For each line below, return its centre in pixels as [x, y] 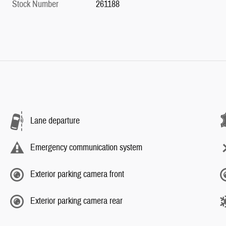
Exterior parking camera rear [76, 201]
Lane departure [55, 121]
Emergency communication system [86, 148]
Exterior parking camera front [77, 174]
